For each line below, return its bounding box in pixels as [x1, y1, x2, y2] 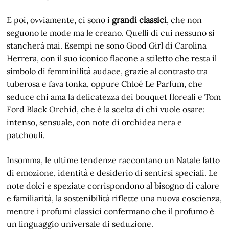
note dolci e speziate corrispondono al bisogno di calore [7, 180, 220, 191]
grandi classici [112, 15, 167, 26]
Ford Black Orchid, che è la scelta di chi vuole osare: [7, 104, 205, 115]
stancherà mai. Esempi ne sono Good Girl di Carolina [7, 40, 207, 51]
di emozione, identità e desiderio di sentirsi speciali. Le [7, 168, 218, 178]
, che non [167, 15, 202, 26]
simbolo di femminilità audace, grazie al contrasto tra [7, 66, 208, 77]
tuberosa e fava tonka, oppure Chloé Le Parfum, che [7, 79, 203, 89]
